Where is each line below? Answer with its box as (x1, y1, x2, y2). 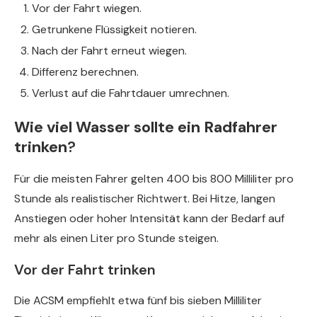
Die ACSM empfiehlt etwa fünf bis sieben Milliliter (14, 292, 262, 308)
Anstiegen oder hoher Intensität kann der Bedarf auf (14, 210, 284, 226)
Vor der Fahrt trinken (14, 260, 156, 279)
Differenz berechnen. (32, 64, 139, 79)
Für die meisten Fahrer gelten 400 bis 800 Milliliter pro (14, 171, 294, 186)
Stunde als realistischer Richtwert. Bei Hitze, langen (14, 190, 275, 206)
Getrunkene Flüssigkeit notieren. (32, 21, 197, 37)
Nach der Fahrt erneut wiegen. (32, 42, 187, 58)
